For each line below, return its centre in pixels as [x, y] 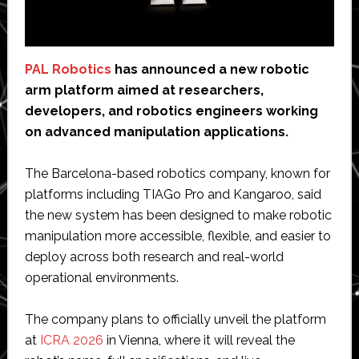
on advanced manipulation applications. [156, 131]
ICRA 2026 [71, 340]
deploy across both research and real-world [154, 256]
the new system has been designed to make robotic [178, 215]
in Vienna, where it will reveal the [199, 340]
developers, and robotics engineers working [171, 111]
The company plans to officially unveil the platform [175, 319]
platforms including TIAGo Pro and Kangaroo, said [173, 194]
